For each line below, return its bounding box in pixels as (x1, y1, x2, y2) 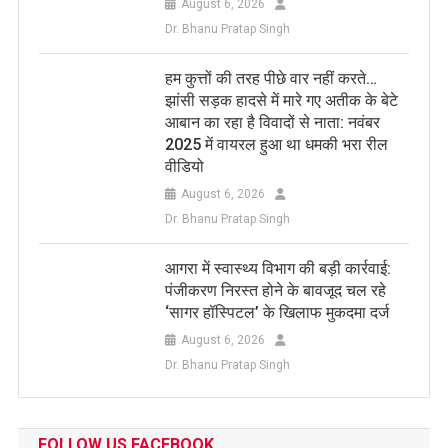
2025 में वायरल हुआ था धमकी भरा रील (164, 134, 388, 154)
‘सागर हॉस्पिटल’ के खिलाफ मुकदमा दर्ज (164, 302, 389, 322)
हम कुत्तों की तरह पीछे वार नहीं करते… (164, 68, 377, 88)
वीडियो (164, 156, 204, 176)
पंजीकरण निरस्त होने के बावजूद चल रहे (164, 280, 386, 300)
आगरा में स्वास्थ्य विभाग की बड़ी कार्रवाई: (164, 258, 391, 278)
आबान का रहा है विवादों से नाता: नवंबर (164, 112, 380, 132)
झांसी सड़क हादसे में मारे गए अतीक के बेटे (164, 90, 398, 110)
